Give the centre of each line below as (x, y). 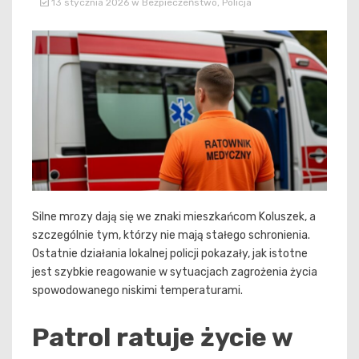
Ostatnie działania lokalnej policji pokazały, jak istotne (170, 254)
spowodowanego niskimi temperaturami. (137, 291)
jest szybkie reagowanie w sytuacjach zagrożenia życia (175, 272)
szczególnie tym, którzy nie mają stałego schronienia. (171, 236)
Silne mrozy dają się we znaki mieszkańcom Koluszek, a (174, 217)
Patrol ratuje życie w (162, 337)
